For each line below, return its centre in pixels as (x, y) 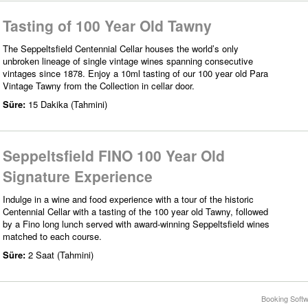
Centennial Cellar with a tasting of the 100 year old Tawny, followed (135, 211)
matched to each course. (52, 236)
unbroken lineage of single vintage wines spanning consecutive (128, 60)
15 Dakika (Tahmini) (68, 104)
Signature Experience (78, 176)
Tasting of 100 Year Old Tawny (107, 25)
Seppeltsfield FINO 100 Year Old (114, 155)
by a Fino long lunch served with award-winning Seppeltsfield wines (136, 223)
